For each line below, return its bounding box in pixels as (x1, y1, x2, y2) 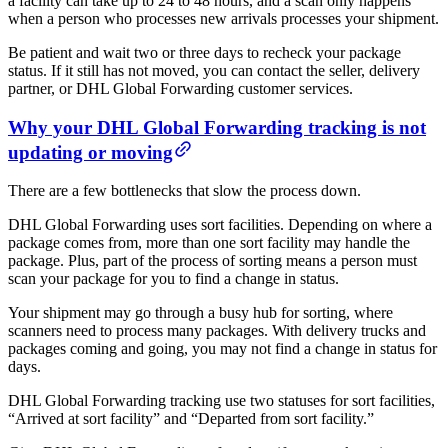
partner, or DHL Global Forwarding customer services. (8, 80, 353, 97)
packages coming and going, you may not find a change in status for (8, 340, 437, 358)
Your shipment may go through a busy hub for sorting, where (8, 304, 393, 322)
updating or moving (8, 141, 173, 163)
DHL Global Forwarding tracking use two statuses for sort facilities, (8, 392, 435, 410)
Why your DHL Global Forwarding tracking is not (8, 116, 426, 138)
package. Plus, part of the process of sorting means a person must (8, 252, 417, 270)
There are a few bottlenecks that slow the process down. (8, 182, 361, 200)
